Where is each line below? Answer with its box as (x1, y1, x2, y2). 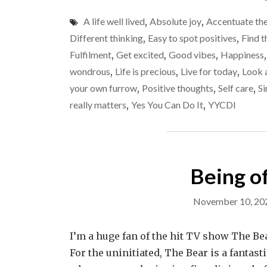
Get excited (116, 49, 164, 60)
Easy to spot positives (148, 32, 237, 44)
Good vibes (169, 49, 216, 60)
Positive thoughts (142, 82, 213, 94)
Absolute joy (150, 15, 201, 27)
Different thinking (70, 32, 143, 44)
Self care (218, 82, 253, 94)
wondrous (70, 66, 110, 77)
